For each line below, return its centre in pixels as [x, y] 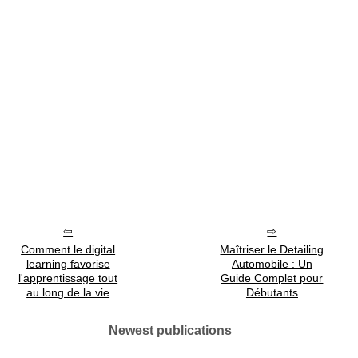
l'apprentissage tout [68, 278]
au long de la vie [68, 292]
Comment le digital [68, 249]
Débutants [272, 292]
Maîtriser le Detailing [272, 249]
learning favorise [68, 264]
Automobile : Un [272, 264]
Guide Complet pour [272, 278]
